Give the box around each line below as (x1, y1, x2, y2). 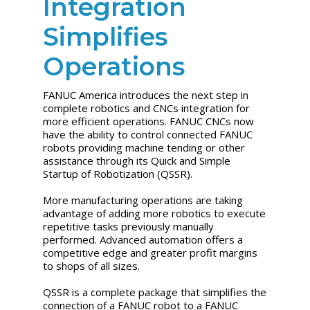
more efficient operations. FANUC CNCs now (43, 113, 255, 128)
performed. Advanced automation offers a (43, 232, 244, 246)
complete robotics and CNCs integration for (43, 100, 250, 115)
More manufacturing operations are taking (43, 192, 244, 207)
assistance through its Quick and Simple (43, 153, 231, 167)
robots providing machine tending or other (43, 140, 246, 154)
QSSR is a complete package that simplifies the (43, 284, 267, 299)
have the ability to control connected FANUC (43, 127, 253, 141)
